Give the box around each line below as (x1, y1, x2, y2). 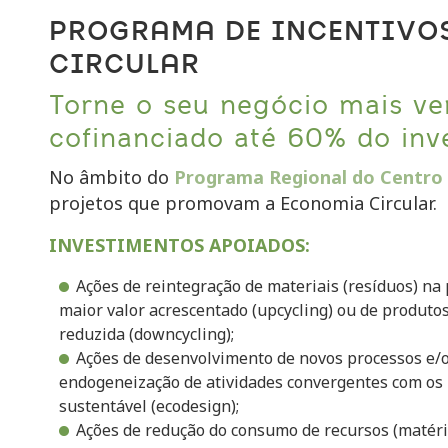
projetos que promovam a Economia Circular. (49, 191, 442, 215)
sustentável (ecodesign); (59, 395, 239, 417)
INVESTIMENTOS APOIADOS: (49, 233, 310, 257)
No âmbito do (49, 165, 174, 189)
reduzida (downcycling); (59, 323, 234, 345)
